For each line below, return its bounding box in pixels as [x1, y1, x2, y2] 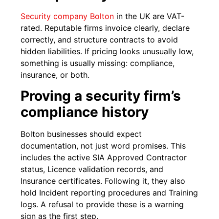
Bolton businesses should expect [21, 129, 142, 139]
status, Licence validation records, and [21, 164, 164, 174]
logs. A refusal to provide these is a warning [21, 199, 184, 209]
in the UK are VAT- [114, 11, 185, 22]
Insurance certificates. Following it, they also [21, 175, 186, 186]
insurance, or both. [21, 70, 90, 80]
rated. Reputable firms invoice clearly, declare [21, 23, 190, 33]
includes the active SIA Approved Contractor [21, 152, 187, 162]
